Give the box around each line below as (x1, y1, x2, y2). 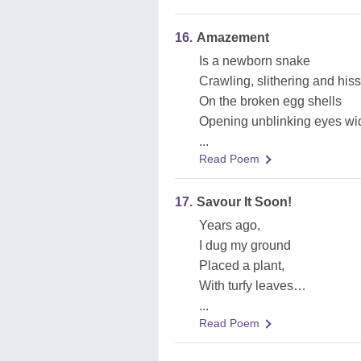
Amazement (197, 31, 269, 44)
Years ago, (199, 218, 260, 232)
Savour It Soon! (197, 195, 292, 209)
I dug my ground (199, 239, 291, 252)
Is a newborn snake (199, 54, 310, 68)
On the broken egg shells (199, 94, 342, 108)
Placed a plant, (199, 259, 284, 272)
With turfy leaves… (199, 279, 306, 293)
